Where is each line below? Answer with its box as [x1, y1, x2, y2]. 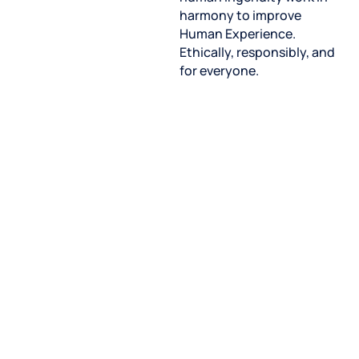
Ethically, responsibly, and [179, 43, 335, 62]
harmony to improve [179, 6, 301, 25]
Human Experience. [179, 25, 296, 43]
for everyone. [179, 62, 261, 80]
